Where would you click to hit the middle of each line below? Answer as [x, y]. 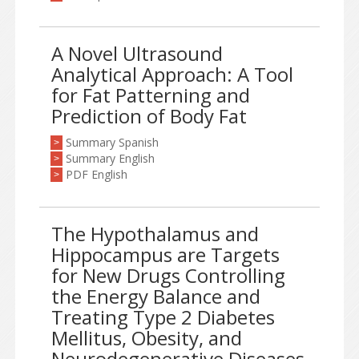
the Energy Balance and [156, 296]
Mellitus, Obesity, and [147, 338]
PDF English [97, 174]
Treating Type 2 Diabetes [163, 317]
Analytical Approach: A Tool [172, 74]
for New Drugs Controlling [168, 275]
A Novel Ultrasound [137, 53]
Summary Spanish [112, 142]
